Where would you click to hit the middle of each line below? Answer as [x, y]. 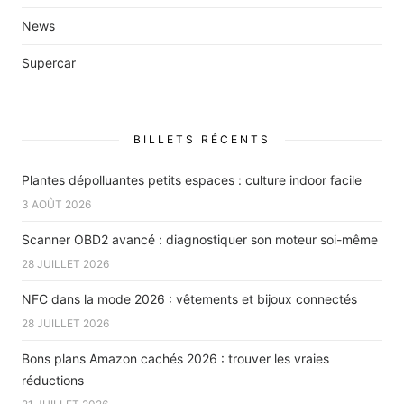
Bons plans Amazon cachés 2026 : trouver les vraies [175, 359]
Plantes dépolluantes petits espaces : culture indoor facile [192, 180]
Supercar [49, 63]
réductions [53, 381]
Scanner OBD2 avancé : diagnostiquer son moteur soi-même [200, 240]
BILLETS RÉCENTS [202, 140]
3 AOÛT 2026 [56, 205]
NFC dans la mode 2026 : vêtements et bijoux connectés [189, 299]
